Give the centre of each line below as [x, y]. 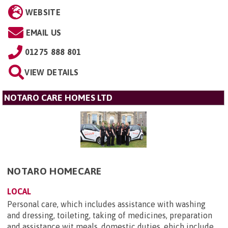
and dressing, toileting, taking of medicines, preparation [110, 215]
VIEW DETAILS [52, 72]
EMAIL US [44, 32]
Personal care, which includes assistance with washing [106, 204]
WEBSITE [43, 12]
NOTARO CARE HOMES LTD [58, 97]
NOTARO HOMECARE [54, 171]
